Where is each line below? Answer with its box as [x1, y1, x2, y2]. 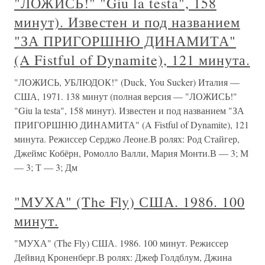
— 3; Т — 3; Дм [14, 161, 77, 173]
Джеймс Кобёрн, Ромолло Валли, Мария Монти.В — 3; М [14, 147, 248, 159]
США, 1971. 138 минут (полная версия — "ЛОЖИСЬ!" [14, 90, 237, 102]
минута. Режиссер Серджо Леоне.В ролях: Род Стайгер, [14, 132, 240, 145]
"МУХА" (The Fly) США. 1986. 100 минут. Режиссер [14, 237, 228, 249]
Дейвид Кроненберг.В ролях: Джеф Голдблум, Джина [14, 251, 232, 263]
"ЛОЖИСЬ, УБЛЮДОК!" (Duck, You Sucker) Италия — [14, 76, 240, 88]
